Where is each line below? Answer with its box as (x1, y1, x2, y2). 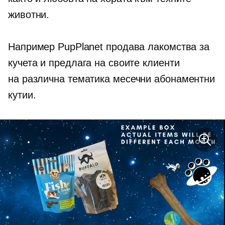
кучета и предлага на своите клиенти (8, 57, 180, 69)
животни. (8, 9, 50, 21)
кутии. (8, 89, 36, 101)
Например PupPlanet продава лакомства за (8, 41, 210, 53)
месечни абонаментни (110, 73, 215, 85)
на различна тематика (8, 73, 110, 85)
